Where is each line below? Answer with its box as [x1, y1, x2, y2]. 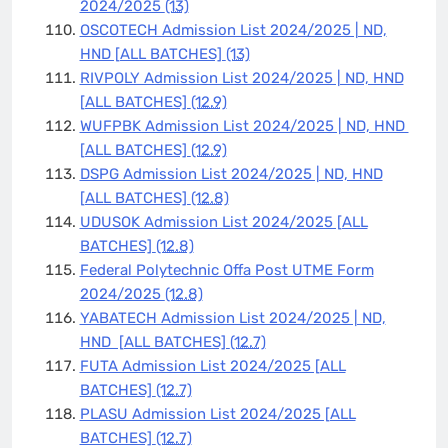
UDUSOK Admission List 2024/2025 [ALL [79, 212, 368, 231]
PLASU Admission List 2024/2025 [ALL [79, 404, 356, 423]
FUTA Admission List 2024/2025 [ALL [79, 356, 346, 375]
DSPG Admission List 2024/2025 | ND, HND [79, 164, 383, 183]
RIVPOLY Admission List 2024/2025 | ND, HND [79, 68, 404, 87]
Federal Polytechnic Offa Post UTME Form [79, 260, 374, 279]
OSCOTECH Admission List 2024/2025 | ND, [79, 20, 387, 39]
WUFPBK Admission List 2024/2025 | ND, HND [79, 116, 409, 135]
